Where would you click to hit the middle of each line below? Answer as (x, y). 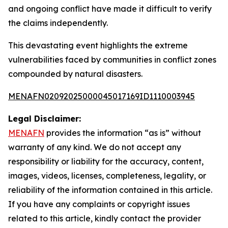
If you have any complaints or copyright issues (99, 204)
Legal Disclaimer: (45, 119)
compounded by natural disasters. (75, 74)
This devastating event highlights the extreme (98, 45)
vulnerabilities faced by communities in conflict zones (112, 60)
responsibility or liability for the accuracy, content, (106, 161)
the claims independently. (58, 23)
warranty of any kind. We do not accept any (95, 147)
